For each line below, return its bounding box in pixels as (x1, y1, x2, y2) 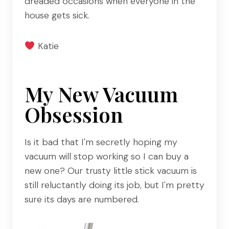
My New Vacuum (25, 80, 178, 107)
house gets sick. (25, 9, 89, 21)
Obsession (25, 100, 123, 128)
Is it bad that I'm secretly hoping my (25, 135, 177, 148)
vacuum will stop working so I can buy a (25, 150, 189, 163)
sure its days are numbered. (25, 193, 139, 205)
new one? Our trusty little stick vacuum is (25, 164, 197, 177)
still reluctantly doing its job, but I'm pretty (25, 178, 204, 191)
